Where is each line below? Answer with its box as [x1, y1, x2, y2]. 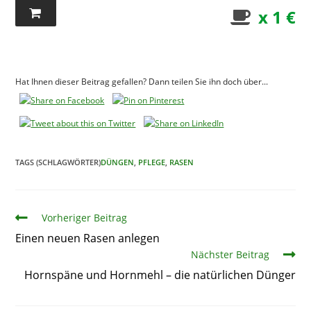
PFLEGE [138, 157, 166, 168]
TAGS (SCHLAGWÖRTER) [15, 157, 101, 168]
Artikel [15, 210, 45, 224]
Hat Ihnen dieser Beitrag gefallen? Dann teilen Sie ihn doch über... [15, 76, 269, 88]
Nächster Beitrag [190, 248, 269, 262]
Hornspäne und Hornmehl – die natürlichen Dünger [24, 267, 296, 283]
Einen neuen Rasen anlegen [15, 230, 160, 246]
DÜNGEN [101, 157, 135, 168]
